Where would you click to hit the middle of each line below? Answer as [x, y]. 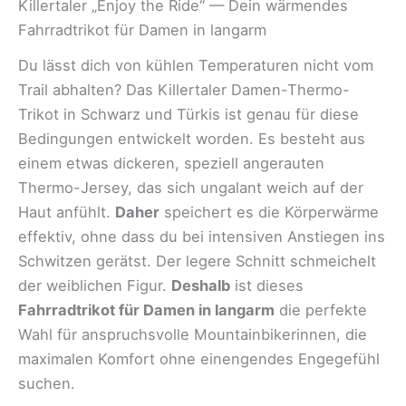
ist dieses [267, 285]
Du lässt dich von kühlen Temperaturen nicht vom [196, 65]
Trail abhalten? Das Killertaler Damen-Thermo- [184, 89]
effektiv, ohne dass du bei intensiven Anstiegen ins [202, 236]
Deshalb [201, 285]
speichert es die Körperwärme [269, 212]
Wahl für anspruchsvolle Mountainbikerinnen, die [193, 334]
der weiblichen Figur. [95, 285]
